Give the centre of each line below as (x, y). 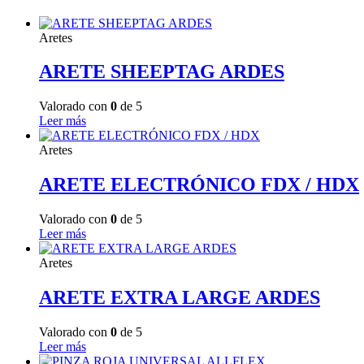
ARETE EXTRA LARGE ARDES (180, 298)
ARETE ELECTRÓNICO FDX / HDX (199, 185)
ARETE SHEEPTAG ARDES (162, 72)
